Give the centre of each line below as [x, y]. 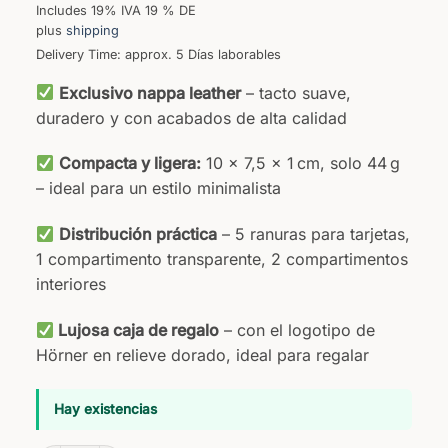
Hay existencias [105, 408]
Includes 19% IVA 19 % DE [115, 10]
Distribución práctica [138, 234]
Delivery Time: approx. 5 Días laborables [158, 54]
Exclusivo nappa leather [150, 92]
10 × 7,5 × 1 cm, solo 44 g [301, 163]
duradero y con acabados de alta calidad [191, 117]
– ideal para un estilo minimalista [158, 188]
